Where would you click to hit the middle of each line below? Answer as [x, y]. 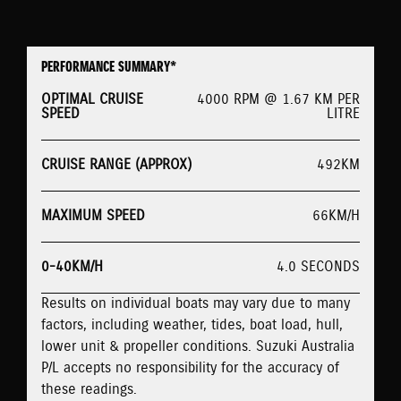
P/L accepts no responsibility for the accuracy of [190, 368]
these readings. [89, 389]
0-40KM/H [72, 267]
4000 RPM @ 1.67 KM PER [278, 99]
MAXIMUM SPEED [93, 216]
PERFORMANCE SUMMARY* [109, 67]
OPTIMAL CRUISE [92, 99]
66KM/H [336, 216]
